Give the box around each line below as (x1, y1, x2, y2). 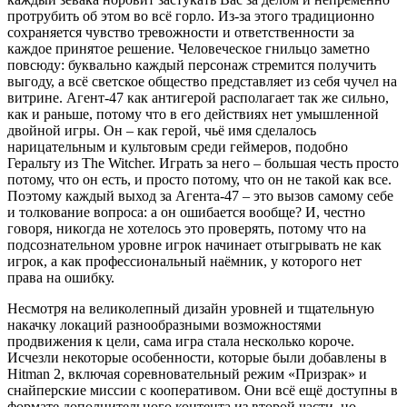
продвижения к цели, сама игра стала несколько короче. (7, 333, 354, 349)
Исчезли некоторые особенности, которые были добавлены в (7, 349, 387, 365)
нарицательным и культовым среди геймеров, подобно (7, 138, 348, 154)
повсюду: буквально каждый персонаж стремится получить (7, 56, 376, 73)
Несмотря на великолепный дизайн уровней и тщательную (7, 300, 374, 316)
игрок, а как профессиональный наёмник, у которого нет (7, 253, 362, 269)
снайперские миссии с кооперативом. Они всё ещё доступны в (7, 382, 398, 398)
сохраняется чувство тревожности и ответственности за (7, 24, 354, 40)
